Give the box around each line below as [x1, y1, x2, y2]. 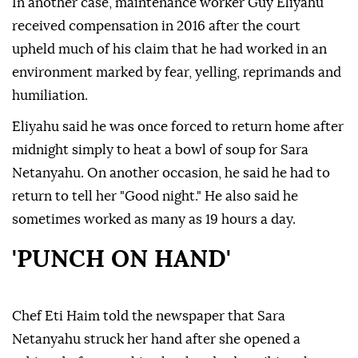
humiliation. [12, 89, 88, 103]
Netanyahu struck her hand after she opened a [12, 332, 300, 347]
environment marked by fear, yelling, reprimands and [12, 66, 341, 80]
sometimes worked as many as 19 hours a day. [12, 213, 296, 227]
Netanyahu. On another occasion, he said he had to [12, 166, 330, 181]
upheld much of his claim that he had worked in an [12, 42, 327, 57]
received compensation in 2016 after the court [12, 19, 300, 34]
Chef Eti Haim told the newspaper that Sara [12, 309, 285, 324]
